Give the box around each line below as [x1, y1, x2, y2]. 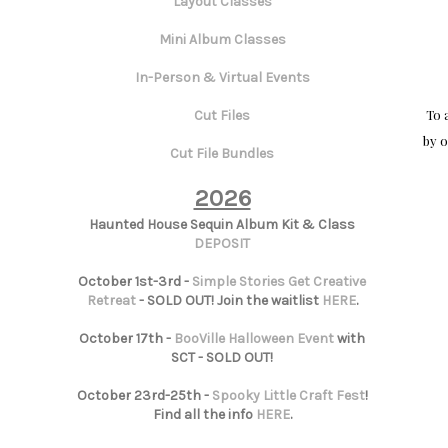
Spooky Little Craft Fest [211, 387, 365, 405]
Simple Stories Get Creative [192, 273, 366, 291]
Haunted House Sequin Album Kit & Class [89, 216, 355, 234]
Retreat [86, 292, 136, 310]
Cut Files [194, 107, 250, 125]
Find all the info [152, 406, 256, 424]
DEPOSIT [194, 235, 250, 253]
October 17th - [79, 330, 174, 348]
